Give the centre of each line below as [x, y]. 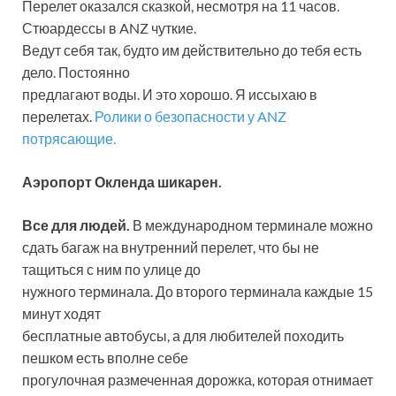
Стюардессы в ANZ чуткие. [109, 28]
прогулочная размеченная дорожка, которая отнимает [198, 380]
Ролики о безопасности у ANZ [190, 117]
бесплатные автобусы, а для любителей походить [183, 336]
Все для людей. [76, 225]
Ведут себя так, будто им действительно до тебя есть [192, 50]
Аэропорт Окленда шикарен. [122, 182]
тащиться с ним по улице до [111, 270]
